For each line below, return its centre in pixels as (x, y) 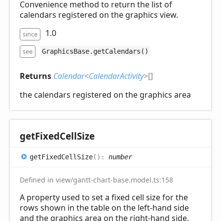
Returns (37, 76)
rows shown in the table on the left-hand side (104, 208)
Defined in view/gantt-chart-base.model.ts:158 (96, 180)
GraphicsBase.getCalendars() (95, 51)
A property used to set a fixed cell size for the (104, 198)
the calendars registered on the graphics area (105, 95)
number (120, 157)
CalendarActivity (116, 76)
